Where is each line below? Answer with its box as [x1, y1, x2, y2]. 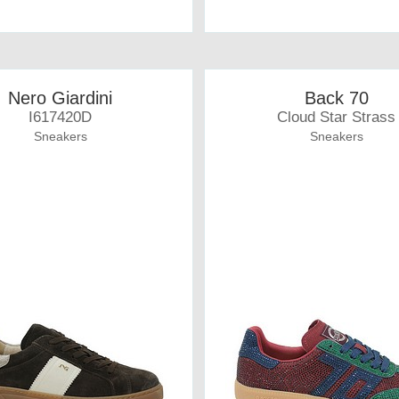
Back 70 [304, 88, 369, 108]
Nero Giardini [8, 88, 113, 108]
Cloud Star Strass [277, 109, 396, 126]
